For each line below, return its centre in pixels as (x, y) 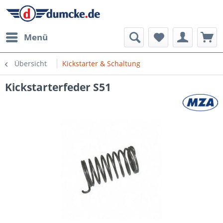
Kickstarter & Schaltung (101, 63)
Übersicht (31, 63)
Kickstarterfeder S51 (58, 87)
